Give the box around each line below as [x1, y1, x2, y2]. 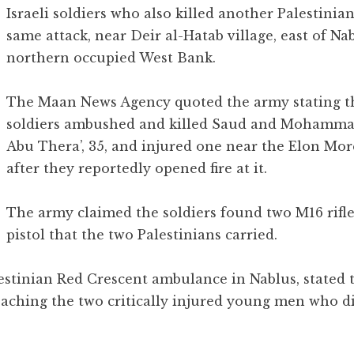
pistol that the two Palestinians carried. [6, 227, 277, 243]
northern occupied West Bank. [6, 50, 216, 66]
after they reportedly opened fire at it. [6, 160, 267, 177]
